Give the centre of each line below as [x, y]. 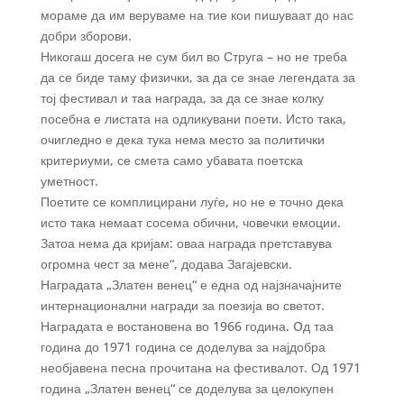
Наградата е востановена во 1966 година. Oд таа [187, 326]
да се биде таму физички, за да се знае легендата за [197, 77]
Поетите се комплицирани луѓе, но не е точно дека [192, 201]
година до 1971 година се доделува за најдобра [183, 346]
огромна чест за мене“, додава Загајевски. [166, 263]
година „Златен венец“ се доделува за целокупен [187, 388]
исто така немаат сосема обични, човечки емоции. [190, 222]
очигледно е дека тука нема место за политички [182, 139]
